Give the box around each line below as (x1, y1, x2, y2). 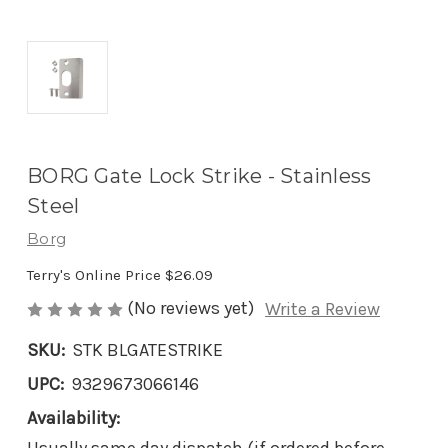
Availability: (27, 407, 120, 430)
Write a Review (265, 298, 380, 321)
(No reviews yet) (127, 297, 254, 320)
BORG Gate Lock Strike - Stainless (27, 164, 372, 189)
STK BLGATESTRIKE (72, 339, 223, 362)
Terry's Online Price (27, 266, 165, 285)
